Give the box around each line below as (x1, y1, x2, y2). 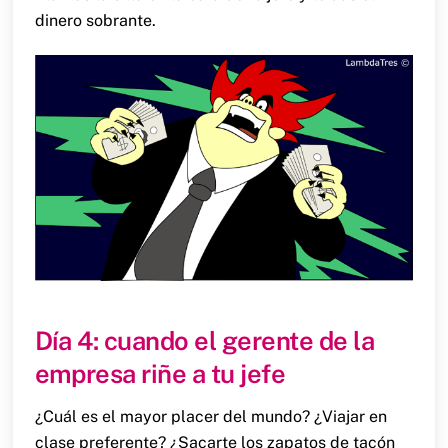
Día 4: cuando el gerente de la (34, 326, 375, 357)
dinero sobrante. (34, 11, 156, 31)
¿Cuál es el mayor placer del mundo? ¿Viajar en (34, 407, 387, 427)
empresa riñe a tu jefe (34, 359, 286, 390)
